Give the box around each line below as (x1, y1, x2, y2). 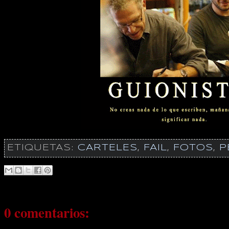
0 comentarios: (4, 202, 89, 223)
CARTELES (77, 144, 138, 152)
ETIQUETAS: (7, 144, 78, 152)
